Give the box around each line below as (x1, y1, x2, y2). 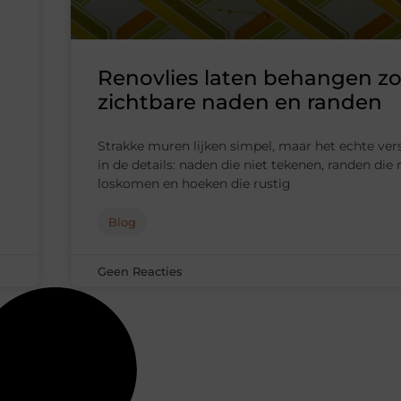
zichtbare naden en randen (98, 90, 382, 115)
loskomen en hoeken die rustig (98, 175, 291, 192)
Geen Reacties (98, 264, 183, 279)
